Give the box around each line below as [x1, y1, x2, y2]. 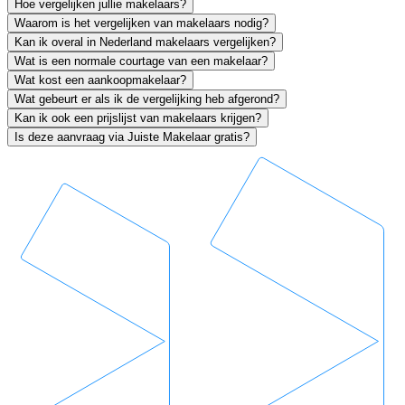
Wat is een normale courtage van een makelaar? [14, 54, 268, 69]
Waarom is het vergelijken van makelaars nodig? [14, 16, 268, 31]
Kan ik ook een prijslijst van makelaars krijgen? [14, 111, 261, 126]
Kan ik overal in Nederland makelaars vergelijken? [14, 35, 276, 50]
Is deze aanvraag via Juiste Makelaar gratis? [14, 130, 250, 145]
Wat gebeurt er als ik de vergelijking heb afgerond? [14, 92, 279, 107]
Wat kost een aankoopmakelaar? [14, 73, 186, 88]
